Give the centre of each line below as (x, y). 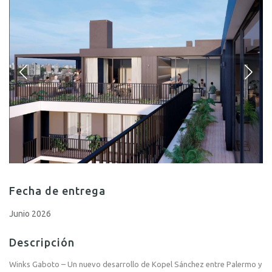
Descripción (42, 242)
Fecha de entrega (57, 190)
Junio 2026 (30, 213)
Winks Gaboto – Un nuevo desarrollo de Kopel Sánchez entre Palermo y (135, 264)
